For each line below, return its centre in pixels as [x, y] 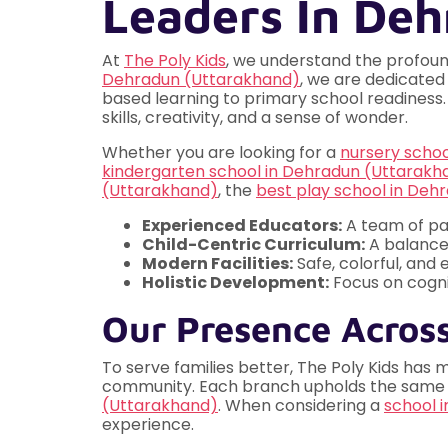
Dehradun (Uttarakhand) [201, 80]
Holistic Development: [235, 283]
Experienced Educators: [242, 226]
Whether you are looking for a [221, 153]
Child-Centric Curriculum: [253, 245]
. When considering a [301, 406]
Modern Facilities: [217, 264]
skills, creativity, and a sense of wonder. [255, 118]
